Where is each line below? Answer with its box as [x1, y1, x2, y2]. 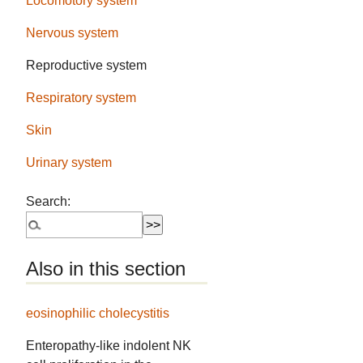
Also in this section [26, 257, 186, 280]
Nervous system [26, 26, 119, 41]
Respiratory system [26, 91, 137, 105]
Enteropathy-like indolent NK [26, 339, 192, 353]
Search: [26, 194, 71, 209]
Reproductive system [26, 58, 147, 73]
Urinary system [26, 156, 113, 170]
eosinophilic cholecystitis [26, 306, 170, 321]
